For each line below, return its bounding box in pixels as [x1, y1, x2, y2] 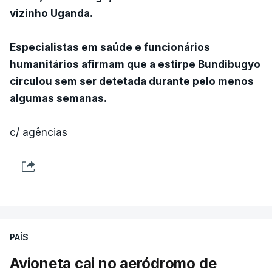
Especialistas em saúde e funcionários [10, 41, 210, 53]
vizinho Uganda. [10, 7, 93, 19]
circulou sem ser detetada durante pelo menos [10, 75, 254, 87]
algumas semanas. [10, 92, 107, 104]
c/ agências [10, 126, 67, 138]
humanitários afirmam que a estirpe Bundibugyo [10, 58, 260, 70]
